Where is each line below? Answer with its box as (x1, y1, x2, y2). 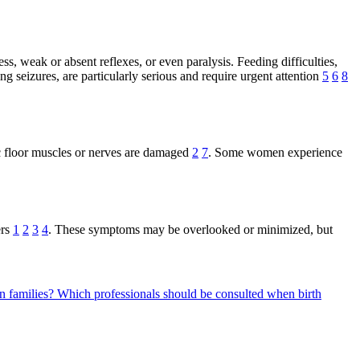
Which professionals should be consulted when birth (57, 286, 321, 301)
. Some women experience (208, 145, 342, 160)
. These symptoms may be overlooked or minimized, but (48, 222, 333, 236)
